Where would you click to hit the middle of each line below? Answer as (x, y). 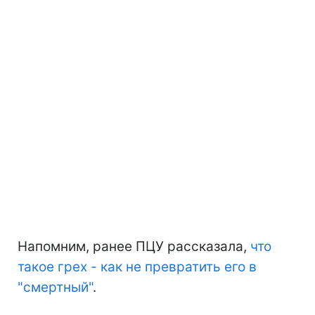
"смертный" (55, 288)
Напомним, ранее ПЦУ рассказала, (134, 247)
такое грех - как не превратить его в (137, 267)
